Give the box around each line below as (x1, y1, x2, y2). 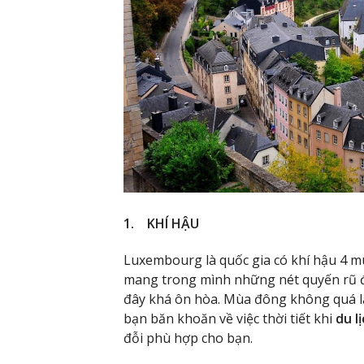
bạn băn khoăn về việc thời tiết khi (123, 310, 336, 328)
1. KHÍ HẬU (123, 214, 199, 233)
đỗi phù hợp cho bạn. (123, 329, 253, 348)
